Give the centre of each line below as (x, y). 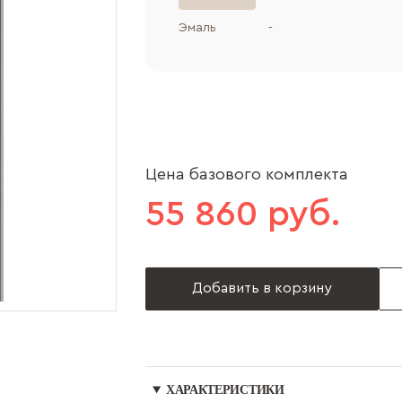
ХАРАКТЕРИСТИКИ (225, 390)
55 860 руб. (243, 214)
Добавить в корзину (262, 288)
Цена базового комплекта (247, 174)
